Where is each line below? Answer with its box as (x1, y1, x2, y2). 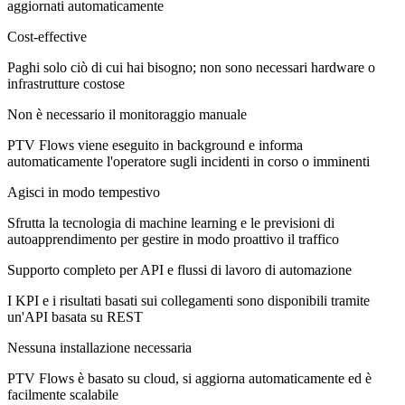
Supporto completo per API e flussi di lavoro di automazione (7, 261, 352, 278)
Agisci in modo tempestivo (7, 184, 160, 200)
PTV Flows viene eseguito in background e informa (7, 137, 303, 153)
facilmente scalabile (7, 386, 118, 402)
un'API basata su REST (7, 308, 143, 325)
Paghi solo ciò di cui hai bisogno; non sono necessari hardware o (7, 59, 375, 75)
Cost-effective (7, 28, 87, 44)
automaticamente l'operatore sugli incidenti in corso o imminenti (7, 153, 370, 169)
